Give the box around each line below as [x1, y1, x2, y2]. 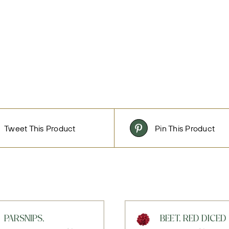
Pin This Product [155, 123, 215, 133]
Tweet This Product [4, 123, 76, 133]
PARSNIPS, [4, 214, 44, 224]
